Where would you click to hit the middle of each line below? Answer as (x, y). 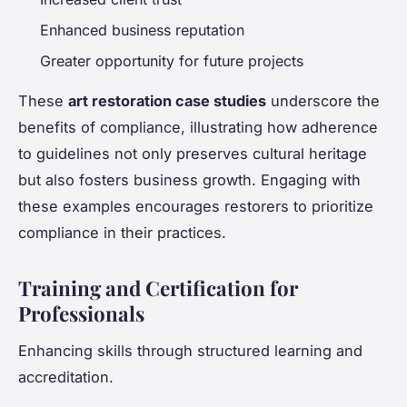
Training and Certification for (158, 288)
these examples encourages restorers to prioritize (196, 207)
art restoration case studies (167, 101)
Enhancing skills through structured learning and (190, 351)
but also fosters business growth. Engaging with (189, 180)
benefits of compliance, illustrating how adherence (198, 128)
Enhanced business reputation (142, 30)
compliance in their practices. (122, 233)
